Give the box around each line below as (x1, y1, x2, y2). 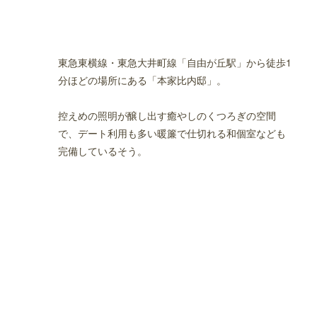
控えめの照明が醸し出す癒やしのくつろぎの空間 (58, 108, 276, 122)
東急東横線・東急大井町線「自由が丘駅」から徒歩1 (58, 55, 292, 69)
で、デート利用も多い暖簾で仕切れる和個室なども (58, 126, 286, 140)
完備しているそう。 (58, 144, 147, 158)
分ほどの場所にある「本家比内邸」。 (58, 73, 226, 87)
